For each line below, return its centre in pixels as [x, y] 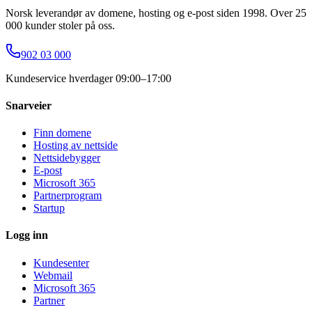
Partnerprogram [68, 196]
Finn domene [62, 133]
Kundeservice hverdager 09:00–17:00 [88, 78]
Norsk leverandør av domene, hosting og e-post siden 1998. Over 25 [156, 13]
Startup [49, 208]
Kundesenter [61, 263]
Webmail [53, 275]
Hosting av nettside [76, 146]
